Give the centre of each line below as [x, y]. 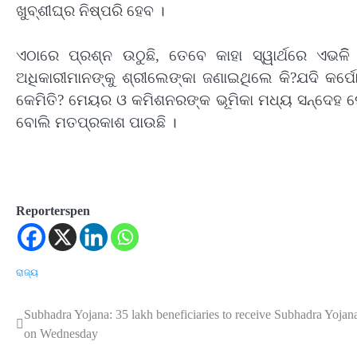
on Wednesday [61, 334]
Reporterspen [53, 211]
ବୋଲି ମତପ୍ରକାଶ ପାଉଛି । [96, 123]
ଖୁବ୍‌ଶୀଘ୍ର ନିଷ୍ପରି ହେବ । [90, 10]
